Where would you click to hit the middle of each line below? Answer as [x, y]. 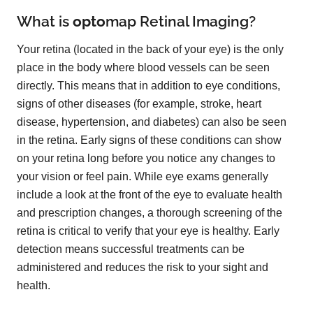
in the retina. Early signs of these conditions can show [149, 140]
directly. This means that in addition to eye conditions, [148, 85]
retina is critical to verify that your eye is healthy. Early [148, 231]
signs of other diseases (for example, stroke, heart [139, 103]
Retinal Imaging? [196, 21]
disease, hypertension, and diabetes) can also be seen [152, 122]
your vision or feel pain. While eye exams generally [143, 176]
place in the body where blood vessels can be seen [143, 67]
